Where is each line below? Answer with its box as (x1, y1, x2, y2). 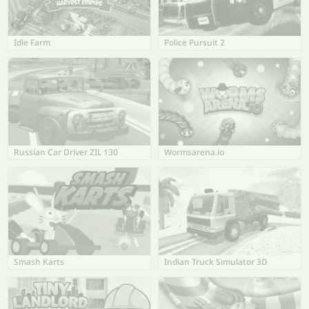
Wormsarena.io (164, 146, 224, 158)
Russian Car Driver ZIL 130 (14, 146, 118, 158)
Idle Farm (14, 37, 50, 49)
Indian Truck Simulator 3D (164, 255, 268, 268)
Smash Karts (14, 255, 64, 268)
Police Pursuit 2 (164, 37, 225, 49)
